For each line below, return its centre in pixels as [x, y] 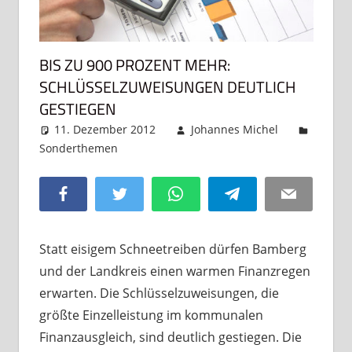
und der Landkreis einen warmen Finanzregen [174, 271]
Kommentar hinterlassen [215, 148]
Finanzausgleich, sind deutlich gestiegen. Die [170, 337]
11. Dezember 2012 [105, 130]
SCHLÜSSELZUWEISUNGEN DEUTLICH [167, 87]
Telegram [264, 193]
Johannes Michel [234, 130]
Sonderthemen [78, 148]
